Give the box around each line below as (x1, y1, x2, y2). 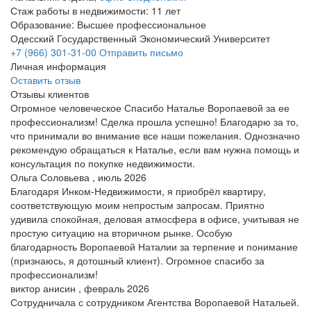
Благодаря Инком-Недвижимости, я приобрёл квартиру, (10, 183, 266, 198)
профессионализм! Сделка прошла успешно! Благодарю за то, (10, 114, 299, 128)
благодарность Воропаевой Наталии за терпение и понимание (10, 239, 298, 253)
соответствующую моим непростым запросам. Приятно (10, 197, 264, 212)
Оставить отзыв (10, 72, 81, 87)
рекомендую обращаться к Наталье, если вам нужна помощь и (10, 142, 299, 156)
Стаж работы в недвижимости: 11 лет (10, 3, 180, 17)
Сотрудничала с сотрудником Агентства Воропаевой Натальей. (10, 294, 299, 309)
